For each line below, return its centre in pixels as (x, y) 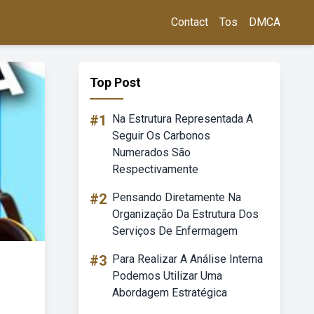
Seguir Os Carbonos (161, 136)
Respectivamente (155, 169)
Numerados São (151, 152)
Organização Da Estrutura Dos (185, 214)
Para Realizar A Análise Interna (187, 259)
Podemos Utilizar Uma (167, 276)
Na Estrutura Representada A (183, 119)
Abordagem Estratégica (170, 293)
